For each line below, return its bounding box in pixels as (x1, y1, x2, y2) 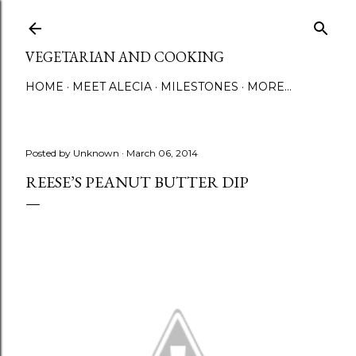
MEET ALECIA (72, 79, 152, 94)
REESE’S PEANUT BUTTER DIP (25, 172, 249, 192)
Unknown (73, 147, 119, 159)
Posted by (25, 147, 73, 159)
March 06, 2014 (126, 147, 198, 159)
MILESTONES (161, 79, 238, 94)
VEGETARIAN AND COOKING (25, 48, 224, 66)
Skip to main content (113, 10, 243, 30)
